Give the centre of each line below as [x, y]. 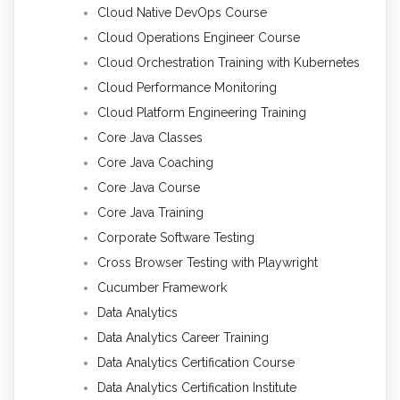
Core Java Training [150, 213]
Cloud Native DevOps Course [182, 13]
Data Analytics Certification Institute [197, 388]
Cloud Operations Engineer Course [199, 38]
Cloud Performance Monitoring [187, 88]
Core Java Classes [150, 138]
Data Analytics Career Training [183, 338]
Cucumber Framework [162, 288]
